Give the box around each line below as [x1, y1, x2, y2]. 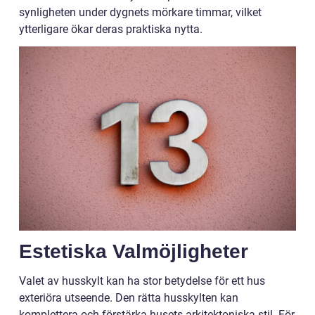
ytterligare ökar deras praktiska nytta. [19, 22, 202, 36]
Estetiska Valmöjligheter [19, 240, 248, 263]
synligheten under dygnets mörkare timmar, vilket [19, 6, 262, 19]
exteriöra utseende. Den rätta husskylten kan [19, 291, 238, 305]
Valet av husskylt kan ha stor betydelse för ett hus [19, 274, 265, 288]
